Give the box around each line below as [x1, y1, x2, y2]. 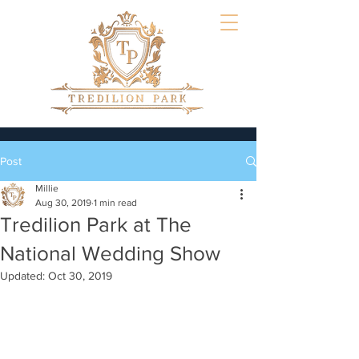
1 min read [94, 197, 137, 208]
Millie [35, 183, 58, 194]
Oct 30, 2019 [48, 269, 112, 282]
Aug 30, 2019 [35, 197, 91, 208]
